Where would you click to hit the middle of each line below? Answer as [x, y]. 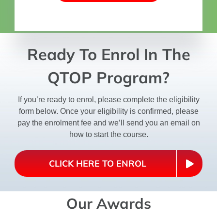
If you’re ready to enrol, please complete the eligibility [108, 100]
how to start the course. [108, 135]
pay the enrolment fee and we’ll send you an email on [108, 123]
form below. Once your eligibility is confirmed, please [108, 111]
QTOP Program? [108, 77]
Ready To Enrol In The [108, 54]
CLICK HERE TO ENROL [98, 164]
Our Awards [108, 204]
